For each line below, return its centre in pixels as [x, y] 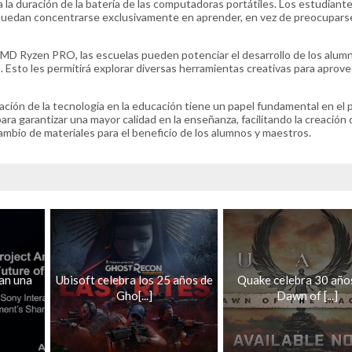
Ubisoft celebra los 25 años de [134, 280]
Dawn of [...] [307, 295]
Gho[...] [134, 295]
